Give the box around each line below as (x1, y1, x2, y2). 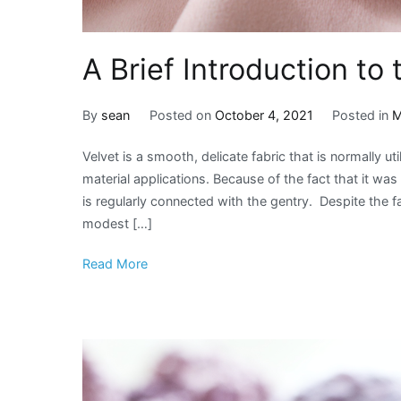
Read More (82, 256, 148, 272)
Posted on (149, 107, 215, 123)
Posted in (332, 107, 393, 123)
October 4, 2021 (214, 107, 313, 123)
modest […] (82, 216, 152, 232)
